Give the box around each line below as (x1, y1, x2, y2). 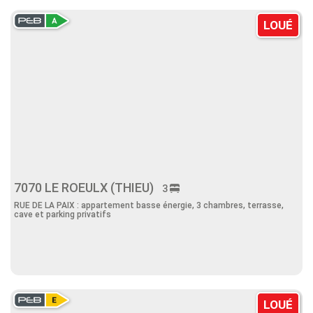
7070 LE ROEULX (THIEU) (14, 180, 162, 195)
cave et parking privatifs (14, 210, 111, 219)
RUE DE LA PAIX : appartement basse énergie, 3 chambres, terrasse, (14, 201, 284, 210)
